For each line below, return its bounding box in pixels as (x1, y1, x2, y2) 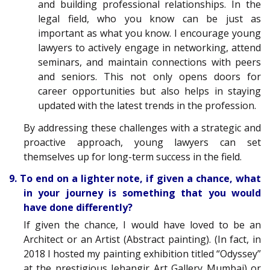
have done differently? (24, 201, 133, 215)
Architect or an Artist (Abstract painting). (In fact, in (24, 233, 261, 246)
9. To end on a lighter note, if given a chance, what (9, 172, 261, 186)
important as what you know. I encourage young (38, 27, 261, 40)
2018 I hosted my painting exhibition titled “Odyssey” (24, 247, 261, 261)
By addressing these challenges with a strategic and (24, 121, 261, 134)
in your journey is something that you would (24, 186, 261, 200)
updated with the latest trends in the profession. (38, 99, 256, 113)
